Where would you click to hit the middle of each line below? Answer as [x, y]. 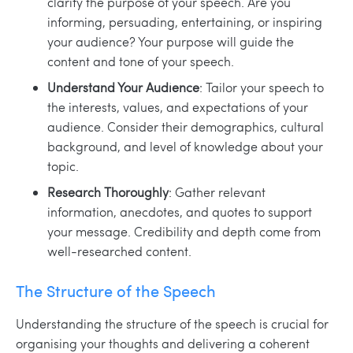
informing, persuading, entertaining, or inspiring [185, 22]
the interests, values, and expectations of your [178, 107]
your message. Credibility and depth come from [184, 232]
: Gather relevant [217, 192]
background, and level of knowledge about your [185, 147]
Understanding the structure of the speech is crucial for [172, 324]
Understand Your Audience [123, 87]
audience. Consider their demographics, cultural [186, 127]
